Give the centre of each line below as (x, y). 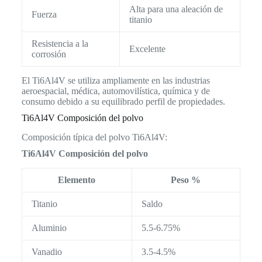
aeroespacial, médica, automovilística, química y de (116, 91)
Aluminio (49, 228)
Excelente (147, 49)
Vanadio (46, 252)
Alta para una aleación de (176, 9)
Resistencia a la (60, 44)
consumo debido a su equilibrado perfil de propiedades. (123, 102)
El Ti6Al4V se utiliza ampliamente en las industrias (116, 81)
